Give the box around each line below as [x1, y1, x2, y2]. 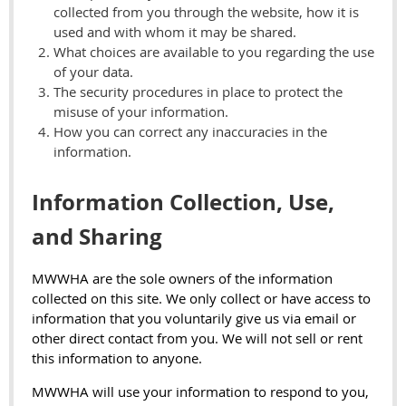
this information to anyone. [32, 349, 202, 367]
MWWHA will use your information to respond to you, [32, 382, 369, 401]
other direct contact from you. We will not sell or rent [32, 329, 362, 347]
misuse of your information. [53, 102, 228, 121]
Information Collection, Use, [32, 186, 334, 217]
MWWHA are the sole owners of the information [32, 269, 333, 287]
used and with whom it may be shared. [53, 23, 296, 42]
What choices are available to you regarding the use [53, 43, 374, 62]
